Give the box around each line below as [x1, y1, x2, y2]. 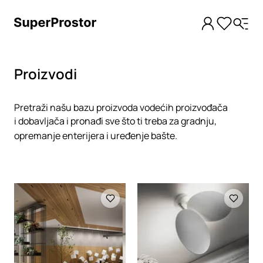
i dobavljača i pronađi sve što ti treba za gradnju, [14, 114, 217, 127]
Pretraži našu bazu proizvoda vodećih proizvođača [14, 101, 228, 114]
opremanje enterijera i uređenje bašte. [14, 129, 177, 142]
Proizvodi [14, 64, 77, 83]
